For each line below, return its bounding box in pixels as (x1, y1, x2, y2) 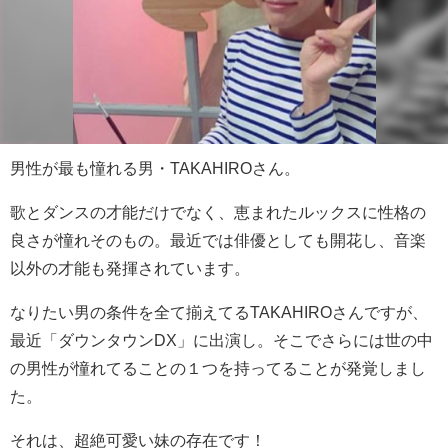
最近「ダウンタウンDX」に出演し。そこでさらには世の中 (10, 332, 433, 349)
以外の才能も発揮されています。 (10, 260, 250, 277)
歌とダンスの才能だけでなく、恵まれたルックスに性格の (10, 204, 426, 221)
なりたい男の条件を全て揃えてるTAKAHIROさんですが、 (10, 304, 428, 321)
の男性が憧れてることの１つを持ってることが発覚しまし (10, 360, 426, 377)
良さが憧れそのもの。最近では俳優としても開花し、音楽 (10, 232, 426, 249)
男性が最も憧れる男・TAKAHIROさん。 (10, 160, 300, 177)
